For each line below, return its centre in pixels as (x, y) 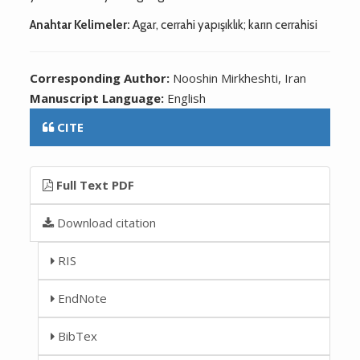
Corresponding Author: (102, 78)
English (187, 98)
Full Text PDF (94, 184)
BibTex (76, 335)
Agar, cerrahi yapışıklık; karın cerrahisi (224, 25)
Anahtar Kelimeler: (80, 25)
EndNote (81, 298)
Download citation (105, 222)
